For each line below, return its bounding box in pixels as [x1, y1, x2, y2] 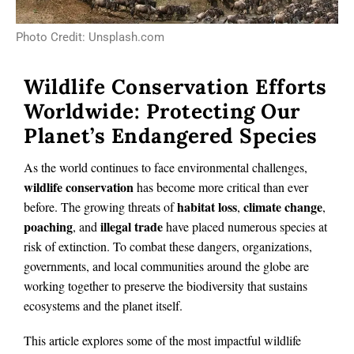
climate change [243, 197, 322, 216]
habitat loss [177, 197, 237, 216]
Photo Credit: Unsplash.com [16, 30, 164, 45]
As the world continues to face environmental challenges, [24, 158, 307, 175]
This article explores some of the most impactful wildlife [24, 332, 301, 349]
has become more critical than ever [134, 178, 308, 195]
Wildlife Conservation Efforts [24, 73, 327, 100]
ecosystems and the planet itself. [24, 296, 183, 314]
